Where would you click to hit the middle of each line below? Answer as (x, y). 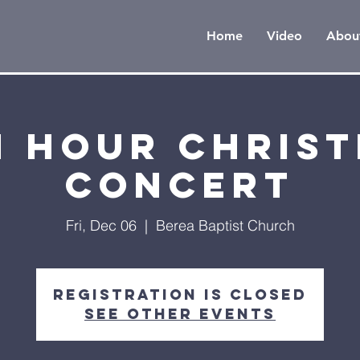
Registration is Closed (180, 295)
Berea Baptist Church (225, 225)
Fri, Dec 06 (101, 225)
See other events (180, 314)
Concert (180, 184)
